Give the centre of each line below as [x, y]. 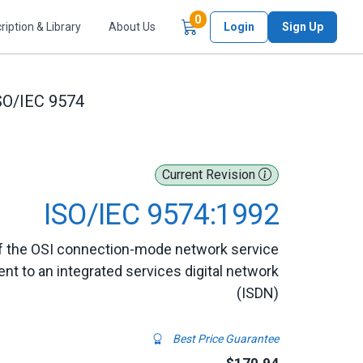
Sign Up [303, 26]
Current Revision [210, 175]
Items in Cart [235, 19]
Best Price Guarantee [224, 339]
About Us [132, 26]
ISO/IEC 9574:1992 [161, 215]
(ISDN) [258, 293]
